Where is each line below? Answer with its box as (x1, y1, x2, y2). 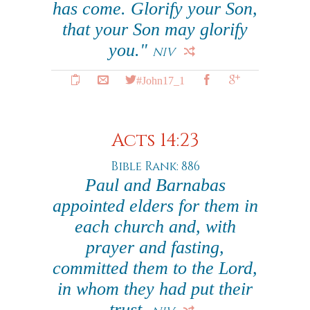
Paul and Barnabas (84, 175, 226, 195)
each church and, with (74, 217, 236, 237)
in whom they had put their (57, 279, 253, 299)
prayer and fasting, (86, 237, 224, 257)
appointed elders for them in (52, 196, 258, 216)
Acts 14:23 (111, 129, 199, 153)
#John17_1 (136, 74, 185, 85)
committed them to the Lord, (53, 258, 257, 278)
